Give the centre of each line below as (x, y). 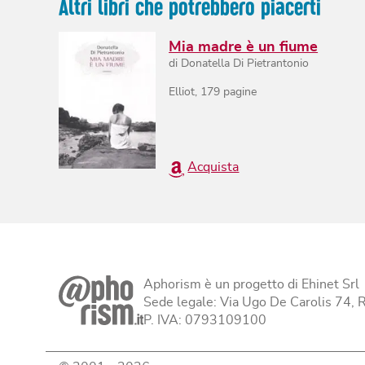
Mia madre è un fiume (244, 47)
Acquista (213, 167)
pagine (239, 92)
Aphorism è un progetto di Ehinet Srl (251, 285)
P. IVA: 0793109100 (205, 321)
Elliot (182, 92)
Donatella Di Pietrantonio (245, 63)
